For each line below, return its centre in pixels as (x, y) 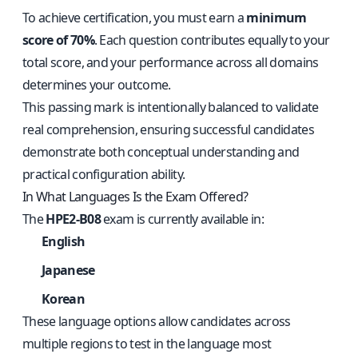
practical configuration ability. (104, 174)
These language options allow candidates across (157, 321)
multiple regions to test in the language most (147, 344)
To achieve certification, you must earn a (135, 18)
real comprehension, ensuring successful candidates (169, 129)
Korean (63, 299)
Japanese (68, 270)
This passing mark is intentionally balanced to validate (171, 107)
